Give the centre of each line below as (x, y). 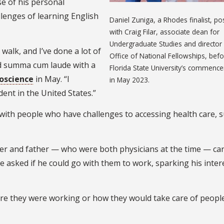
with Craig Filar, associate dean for (165, 31)
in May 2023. (130, 79)
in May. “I (51, 79)
